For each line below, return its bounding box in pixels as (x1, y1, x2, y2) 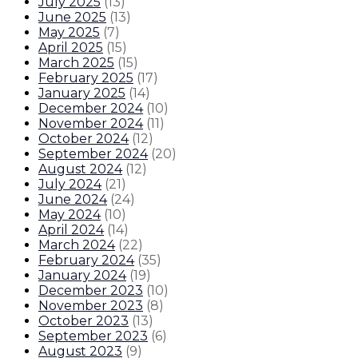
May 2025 (38, 25, 100, 41)
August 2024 (38, 161, 122, 177)
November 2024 (38, 116, 143, 132)
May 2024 (38, 207, 101, 223)
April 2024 (38, 222, 104, 238)
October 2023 (38, 313, 129, 329)
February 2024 (38, 253, 134, 268)
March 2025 (38, 55, 114, 71)
